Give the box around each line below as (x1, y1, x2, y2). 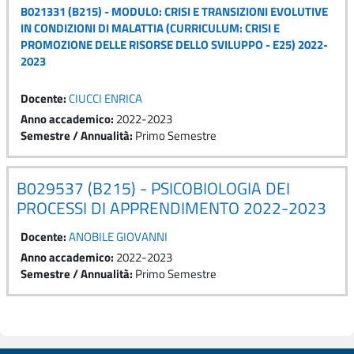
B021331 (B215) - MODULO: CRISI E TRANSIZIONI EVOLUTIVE (21, 2, 328, 21)
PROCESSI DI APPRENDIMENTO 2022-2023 (17, 194, 326, 220)
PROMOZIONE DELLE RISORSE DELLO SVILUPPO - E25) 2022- (21, 35, 328, 54)
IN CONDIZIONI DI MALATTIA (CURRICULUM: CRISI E (21, 18, 280, 37)
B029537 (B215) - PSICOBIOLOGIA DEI (17, 175, 290, 201)
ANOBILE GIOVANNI (69, 227, 168, 246)
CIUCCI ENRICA (69, 88, 142, 107)
